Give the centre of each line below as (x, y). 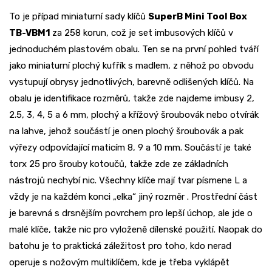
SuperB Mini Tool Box (198, 17)
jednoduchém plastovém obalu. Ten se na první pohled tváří (134, 49)
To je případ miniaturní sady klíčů (79, 17)
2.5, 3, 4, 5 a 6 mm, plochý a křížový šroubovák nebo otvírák (134, 115)
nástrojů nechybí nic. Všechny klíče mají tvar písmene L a (128, 181)
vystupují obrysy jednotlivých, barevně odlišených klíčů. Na (131, 82)
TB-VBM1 (31, 33)
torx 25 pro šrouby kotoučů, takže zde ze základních (119, 164)
